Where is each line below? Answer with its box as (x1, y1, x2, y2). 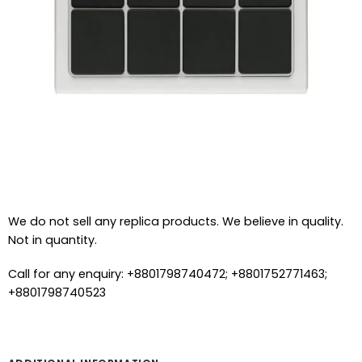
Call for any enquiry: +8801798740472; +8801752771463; (7, 266, 327, 283)
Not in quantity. (7, 232, 97, 249)
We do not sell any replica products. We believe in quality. (7, 213, 343, 230)
